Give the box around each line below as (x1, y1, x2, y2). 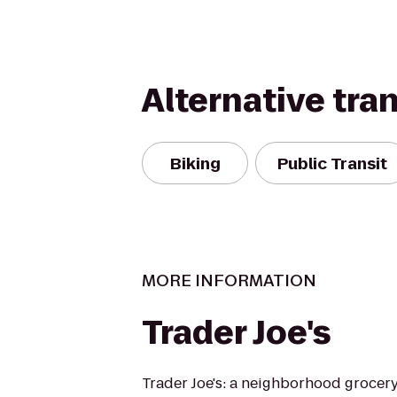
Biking (169, 152, 221, 175)
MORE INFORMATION (142, 269, 316, 292)
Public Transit (277, 152, 387, 175)
